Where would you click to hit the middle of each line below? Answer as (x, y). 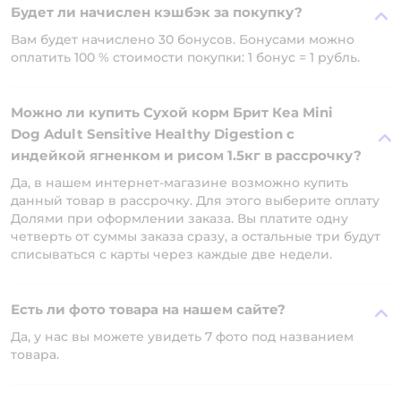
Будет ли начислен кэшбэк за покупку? (157, 12)
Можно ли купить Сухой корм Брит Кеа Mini (172, 112)
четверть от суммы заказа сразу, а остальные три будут (196, 236)
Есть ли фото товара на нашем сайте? (148, 309)
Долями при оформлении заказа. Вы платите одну (179, 218)
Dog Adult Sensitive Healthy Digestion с (153, 134)
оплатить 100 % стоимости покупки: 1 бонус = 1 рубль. (185, 57)
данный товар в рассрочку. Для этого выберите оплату (195, 200)
